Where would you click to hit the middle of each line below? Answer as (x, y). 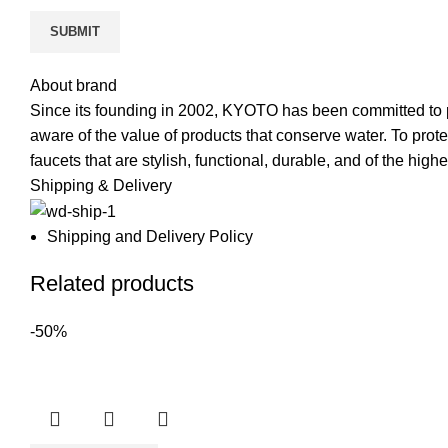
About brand (73, 85)
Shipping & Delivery (101, 185)
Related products (112, 284)
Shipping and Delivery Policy (150, 237)
